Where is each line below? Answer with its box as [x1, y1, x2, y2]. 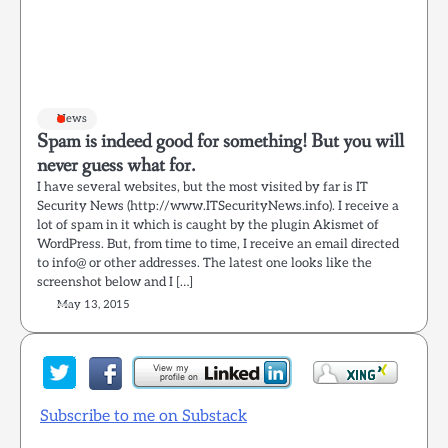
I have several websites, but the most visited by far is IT [37, 179, 368, 195]
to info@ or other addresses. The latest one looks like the [37, 255, 372, 271]
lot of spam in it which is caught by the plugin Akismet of [37, 217, 379, 233]
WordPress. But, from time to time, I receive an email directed [37, 236, 399, 252]
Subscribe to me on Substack [40, 407, 247, 426]
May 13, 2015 [57, 298, 130, 311]
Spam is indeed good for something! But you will [37, 128, 404, 155]
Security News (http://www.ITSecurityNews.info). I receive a [37, 198, 399, 214]
